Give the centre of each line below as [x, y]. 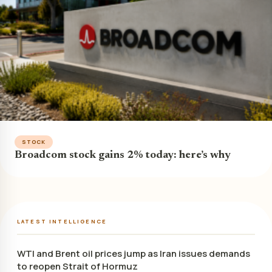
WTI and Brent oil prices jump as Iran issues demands [134, 253]
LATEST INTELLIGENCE [62, 221]
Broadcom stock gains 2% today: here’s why [123, 155]
